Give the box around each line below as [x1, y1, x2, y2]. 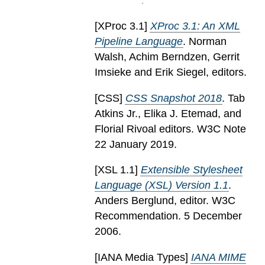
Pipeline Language [95, 35, 183, 48]
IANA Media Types [98, 251, 185, 263]
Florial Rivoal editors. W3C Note [95, 122, 246, 135]
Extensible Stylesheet [141, 164, 243, 176]
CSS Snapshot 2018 [125, 92, 222, 104]
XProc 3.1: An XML [150, 20, 240, 33]
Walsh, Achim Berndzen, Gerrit [95, 51, 240, 63]
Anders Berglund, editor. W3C [95, 195, 235, 207]
